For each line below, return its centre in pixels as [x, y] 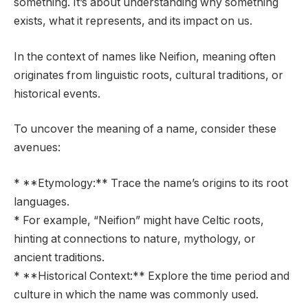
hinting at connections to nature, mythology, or [135, 239]
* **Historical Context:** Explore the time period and [152, 276]
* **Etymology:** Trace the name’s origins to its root [151, 183]
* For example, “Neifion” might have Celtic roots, [139, 220]
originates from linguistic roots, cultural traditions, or [148, 75]
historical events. [57, 93]
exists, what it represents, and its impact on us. [133, 21]
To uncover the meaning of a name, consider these [145, 129]
